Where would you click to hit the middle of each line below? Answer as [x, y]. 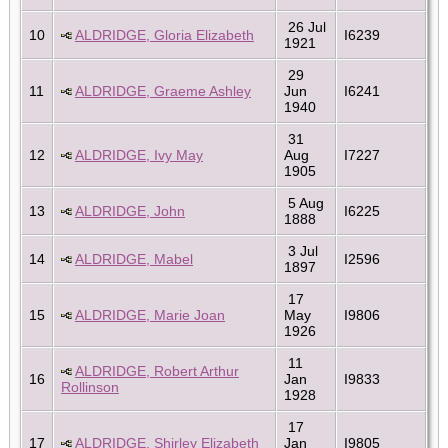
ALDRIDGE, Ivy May [139, 154]
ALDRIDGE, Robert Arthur [157, 370]
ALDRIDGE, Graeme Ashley [163, 90]
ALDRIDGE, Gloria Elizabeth [164, 34]
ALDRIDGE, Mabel [134, 258]
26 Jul [305, 26]
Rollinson [90, 386]
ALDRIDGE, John [130, 210]
